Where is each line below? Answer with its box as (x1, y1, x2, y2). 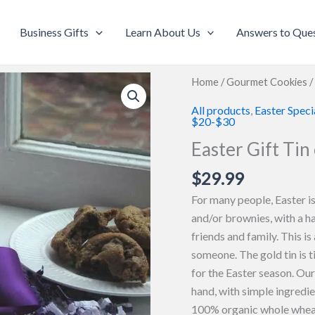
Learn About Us (124, 25, 200, 39)
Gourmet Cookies (226, 75, 307, 88)
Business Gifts (19, 25, 89, 39)
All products (191, 103, 250, 117)
